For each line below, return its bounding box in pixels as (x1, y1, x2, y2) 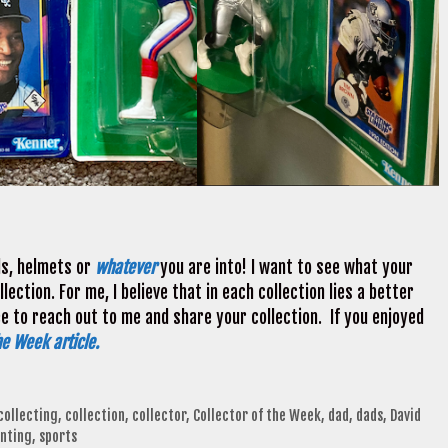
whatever (95, 257, 156, 279)
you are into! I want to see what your (156, 257, 413, 279)
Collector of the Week (192, 406, 321, 426)
